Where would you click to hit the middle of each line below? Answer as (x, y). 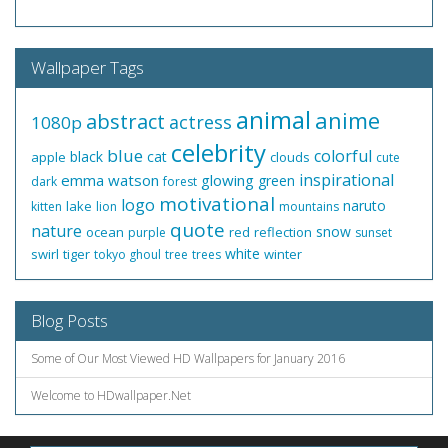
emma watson (110, 180)
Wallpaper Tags (87, 67)
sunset (373, 232)
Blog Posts (69, 320)
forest (180, 181)
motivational (217, 204)
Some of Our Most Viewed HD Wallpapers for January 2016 (188, 358)
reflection (283, 232)
